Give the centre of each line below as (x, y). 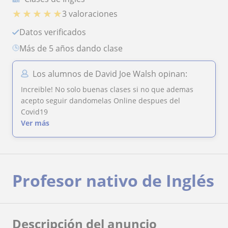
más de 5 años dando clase (75, 49)
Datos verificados (56, 32)
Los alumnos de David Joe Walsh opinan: (110, 74)
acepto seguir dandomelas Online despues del (101, 101)
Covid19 (34, 112)
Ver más (35, 123)
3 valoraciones (90, 13)
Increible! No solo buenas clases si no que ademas (107, 90)
